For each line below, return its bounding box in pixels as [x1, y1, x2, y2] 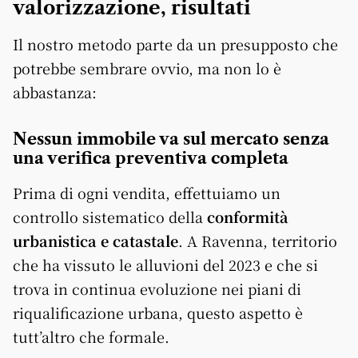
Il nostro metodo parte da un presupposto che [13, 34, 338, 55]
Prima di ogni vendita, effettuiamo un [13, 182, 280, 204]
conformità [207, 206, 288, 228]
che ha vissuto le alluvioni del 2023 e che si [13, 254, 318, 276]
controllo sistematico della [13, 206, 207, 228]
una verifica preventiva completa [13, 149, 288, 169]
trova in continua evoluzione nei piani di [13, 278, 301, 300]
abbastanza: [13, 82, 97, 103]
